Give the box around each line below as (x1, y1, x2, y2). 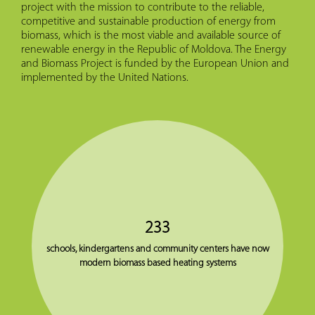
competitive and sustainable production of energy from (21, 15, 276, 27)
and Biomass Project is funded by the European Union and (21, 58, 289, 70)
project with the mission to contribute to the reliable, (21, 1, 264, 13)
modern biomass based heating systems (79, 257, 236, 269)
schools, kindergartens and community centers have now (46, 243, 269, 255)
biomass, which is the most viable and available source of (21, 30, 281, 41)
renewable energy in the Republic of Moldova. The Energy (21, 44, 286, 56)
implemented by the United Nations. (21, 72, 188, 84)
